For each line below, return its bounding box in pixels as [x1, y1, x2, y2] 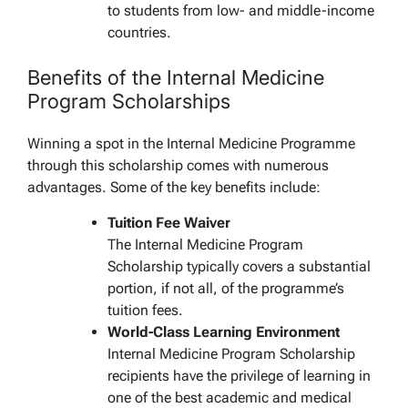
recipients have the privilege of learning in [107, 366, 371, 384]
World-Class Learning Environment [107, 322, 340, 341]
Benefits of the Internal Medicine [27, 65, 324, 89]
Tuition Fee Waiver [107, 213, 230, 231]
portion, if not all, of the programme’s [107, 279, 344, 297]
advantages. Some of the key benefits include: [27, 178, 321, 196]
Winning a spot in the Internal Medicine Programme [27, 134, 355, 152]
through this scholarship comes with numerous [27, 156, 329, 174]
